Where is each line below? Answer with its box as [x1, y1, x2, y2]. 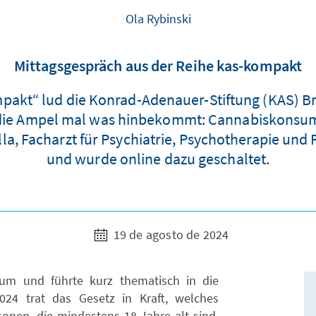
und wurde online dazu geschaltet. [46, 149, 270, 169]
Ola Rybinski [125, 11, 191, 27]
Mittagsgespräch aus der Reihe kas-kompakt [13, 56, 303, 75]
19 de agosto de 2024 [110, 226, 229, 243]
